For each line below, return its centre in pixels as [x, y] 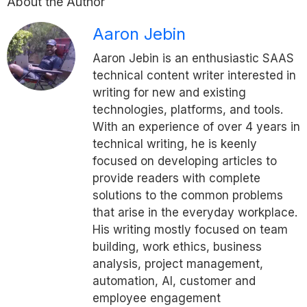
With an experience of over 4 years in [196, 126]
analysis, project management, [178, 263]
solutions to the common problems [188, 195]
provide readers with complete [176, 178]
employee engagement [157, 298]
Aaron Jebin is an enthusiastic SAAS [193, 58]
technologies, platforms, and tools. [188, 109]
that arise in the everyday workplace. [195, 212]
